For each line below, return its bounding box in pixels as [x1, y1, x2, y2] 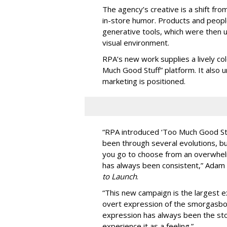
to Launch [102, 171, 137, 181]
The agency [102, 4, 143, 14]
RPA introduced [105, 126, 161, 137]
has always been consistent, [102, 160, 201, 170]
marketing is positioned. [102, 75, 185, 86]
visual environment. [102, 37, 169, 48]
